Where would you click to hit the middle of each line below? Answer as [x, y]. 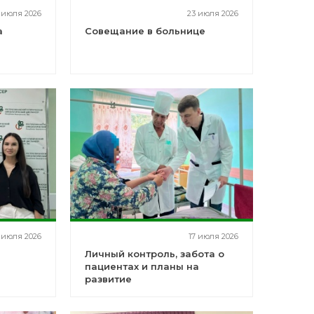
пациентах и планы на [142, 266]
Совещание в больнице [145, 31]
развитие [108, 279]
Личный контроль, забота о [154, 254]
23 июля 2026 [212, 13]
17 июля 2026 [213, 236]
